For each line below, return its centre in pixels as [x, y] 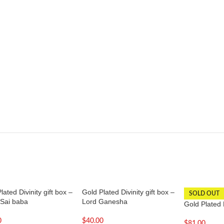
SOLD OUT [204, 193]
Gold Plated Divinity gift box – [128, 192]
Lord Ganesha [104, 201]
